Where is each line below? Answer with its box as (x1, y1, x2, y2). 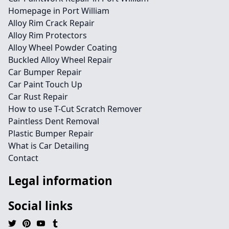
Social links (8, 198, 73, 214)
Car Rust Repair (8, 91, 68, 103)
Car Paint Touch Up (8, 79, 82, 90)
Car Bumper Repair (8, 66, 82, 78)
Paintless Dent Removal (8, 116, 99, 127)
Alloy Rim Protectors (8, 30, 87, 41)
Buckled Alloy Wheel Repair (8, 54, 112, 66)
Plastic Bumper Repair (8, 128, 94, 140)
